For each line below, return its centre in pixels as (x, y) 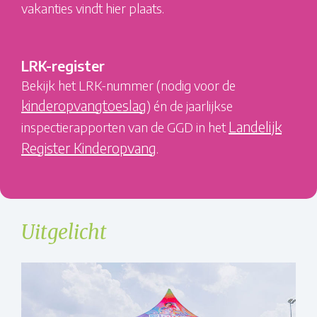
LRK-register (63, 65)
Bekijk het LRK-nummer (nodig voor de (128, 85)
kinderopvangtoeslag (84, 105)
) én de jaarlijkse (190, 105)
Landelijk (255, 126)
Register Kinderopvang (89, 147)
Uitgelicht (64, 232)
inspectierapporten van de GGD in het (125, 127)
